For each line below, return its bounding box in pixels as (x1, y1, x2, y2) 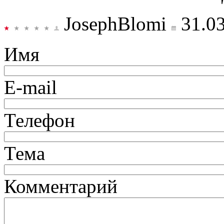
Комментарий (4, 175, 117, 197)
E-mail (4, 76, 57, 98)
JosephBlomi (64, 12, 166, 34)
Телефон (4, 109, 75, 131)
